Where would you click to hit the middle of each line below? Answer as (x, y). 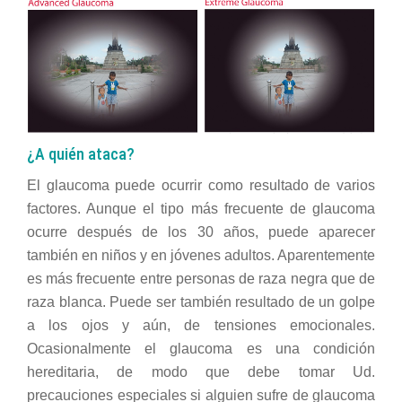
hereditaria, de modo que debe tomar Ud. (201, 372)
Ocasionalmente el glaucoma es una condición (201, 349)
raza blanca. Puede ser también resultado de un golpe (201, 302)
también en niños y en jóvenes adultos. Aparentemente (201, 256)
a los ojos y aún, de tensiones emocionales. (201, 326)
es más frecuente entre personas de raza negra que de (201, 279)
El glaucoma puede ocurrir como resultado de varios (201, 186)
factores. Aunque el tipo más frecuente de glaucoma (201, 209)
